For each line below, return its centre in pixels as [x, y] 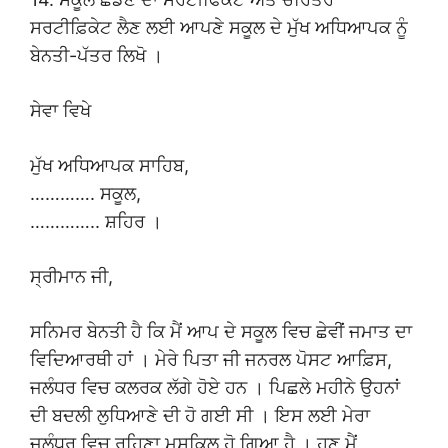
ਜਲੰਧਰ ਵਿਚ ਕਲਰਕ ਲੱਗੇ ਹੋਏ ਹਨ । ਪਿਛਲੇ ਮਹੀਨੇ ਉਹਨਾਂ [215, 388]
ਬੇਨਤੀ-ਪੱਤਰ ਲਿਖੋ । [96, 56]
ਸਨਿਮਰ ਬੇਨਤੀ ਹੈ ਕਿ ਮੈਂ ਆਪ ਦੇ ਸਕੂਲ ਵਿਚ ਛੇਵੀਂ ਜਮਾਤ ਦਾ [221, 332]
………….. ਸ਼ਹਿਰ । [96, 222]
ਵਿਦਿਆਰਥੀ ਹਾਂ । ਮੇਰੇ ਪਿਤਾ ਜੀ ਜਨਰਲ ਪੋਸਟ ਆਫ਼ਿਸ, [211, 360]
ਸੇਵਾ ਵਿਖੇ [60, 111]
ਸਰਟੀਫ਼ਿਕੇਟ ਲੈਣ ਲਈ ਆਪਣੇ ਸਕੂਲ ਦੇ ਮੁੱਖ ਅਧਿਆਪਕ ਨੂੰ [219, 28]
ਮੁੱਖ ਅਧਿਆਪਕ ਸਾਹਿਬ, [109, 166]
